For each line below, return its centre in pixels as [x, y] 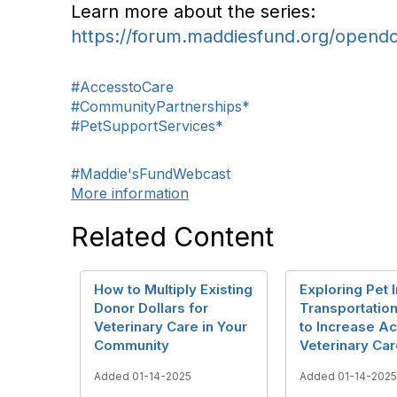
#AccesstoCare [122, 87]
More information [130, 193]
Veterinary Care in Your [171, 327]
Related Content [172, 237]
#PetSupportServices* [147, 126]
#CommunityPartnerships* [160, 106]
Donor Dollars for [151, 308]
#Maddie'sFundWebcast [151, 174]
